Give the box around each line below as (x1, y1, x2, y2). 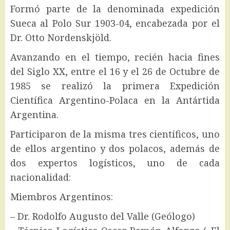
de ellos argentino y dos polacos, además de (10, 142, 220, 155)
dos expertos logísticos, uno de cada (10, 157, 220, 169)
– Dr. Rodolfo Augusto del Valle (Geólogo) (10, 210, 195, 223)
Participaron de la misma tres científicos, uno (10, 128, 220, 141)
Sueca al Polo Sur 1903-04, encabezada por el (10, 17, 220, 30)
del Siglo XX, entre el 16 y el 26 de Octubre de (10, 65, 220, 78)
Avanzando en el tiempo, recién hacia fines (10, 51, 220, 64)
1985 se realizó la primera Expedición (10, 80, 220, 92)
